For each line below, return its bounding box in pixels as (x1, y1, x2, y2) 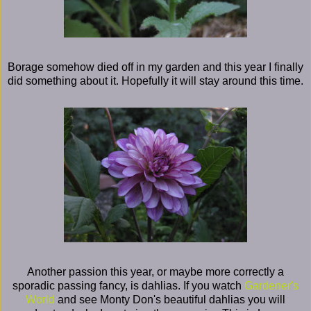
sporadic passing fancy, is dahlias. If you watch (12, 279, 244, 292)
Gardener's (244, 279, 299, 292)
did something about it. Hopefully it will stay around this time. (8, 74, 303, 87)
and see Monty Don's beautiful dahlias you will (55, 293, 285, 305)
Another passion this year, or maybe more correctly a (27, 265, 284, 278)
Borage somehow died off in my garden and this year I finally (8, 60, 303, 73)
